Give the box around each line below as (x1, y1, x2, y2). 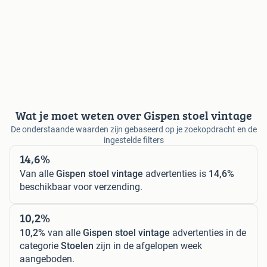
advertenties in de (170, 227, 246, 239)
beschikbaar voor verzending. (20, 181, 142, 193)
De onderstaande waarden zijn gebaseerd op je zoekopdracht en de (10, 125, 257, 135)
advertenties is (143, 168, 209, 180)
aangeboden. (20, 253, 74, 265)
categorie (20, 240, 61, 252)
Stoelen (61, 240, 94, 252)
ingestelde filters (103, 135, 164, 145)
